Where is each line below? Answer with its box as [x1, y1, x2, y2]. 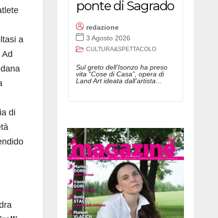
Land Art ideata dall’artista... [76, 77, 162, 85]
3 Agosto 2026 [86, 34, 130, 42]
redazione [86, 23, 119, 31]
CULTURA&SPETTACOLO [86, 46, 156, 53]
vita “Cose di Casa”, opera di [76, 70, 164, 78]
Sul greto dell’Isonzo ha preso [76, 63, 167, 72]
